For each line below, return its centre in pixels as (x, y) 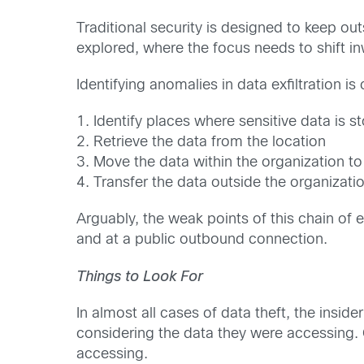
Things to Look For (140, 277)
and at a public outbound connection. (202, 240)
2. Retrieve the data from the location (201, 143)
